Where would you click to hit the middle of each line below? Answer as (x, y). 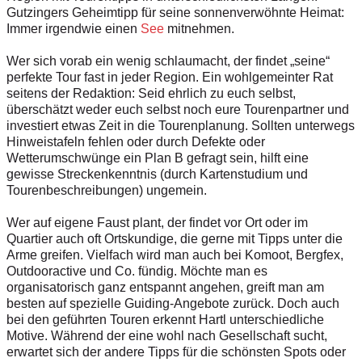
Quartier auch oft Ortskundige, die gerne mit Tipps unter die (175, 238)
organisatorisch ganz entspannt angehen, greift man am (165, 287)
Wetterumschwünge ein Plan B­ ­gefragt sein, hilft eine (158, 158)
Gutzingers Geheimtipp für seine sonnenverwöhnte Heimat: (175, 12)
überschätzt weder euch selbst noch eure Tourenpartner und (178, 109)
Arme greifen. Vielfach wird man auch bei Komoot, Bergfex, (175, 255)
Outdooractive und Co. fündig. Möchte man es (137, 271)
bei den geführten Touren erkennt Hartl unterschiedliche (165, 319)
